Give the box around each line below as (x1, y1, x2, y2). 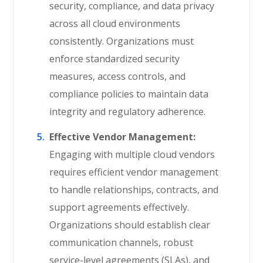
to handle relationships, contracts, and (49, 183, 219, 196)
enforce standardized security (49, 52, 180, 65)
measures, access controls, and (49, 70, 186, 83)
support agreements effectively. (49, 201, 190, 214)
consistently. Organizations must (49, 35, 194, 48)
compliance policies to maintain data (49, 87, 209, 100)
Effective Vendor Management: (49, 130, 196, 143)
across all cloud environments (49, 17, 181, 30)
